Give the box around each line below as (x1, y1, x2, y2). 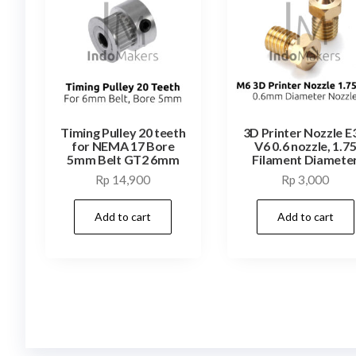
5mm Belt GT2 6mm (67, 151, 180, 167)
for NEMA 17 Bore (71, 137, 175, 153)
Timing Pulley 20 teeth (60, 124, 186, 140)
